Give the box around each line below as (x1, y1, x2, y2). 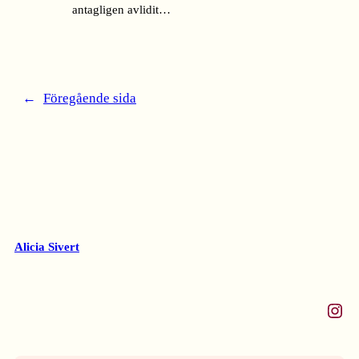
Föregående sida (43, 90, 136, 106)
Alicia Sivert (14, 240, 79, 253)
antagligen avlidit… (72, 3, 171, 17)
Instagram (325, 299, 340, 321)
